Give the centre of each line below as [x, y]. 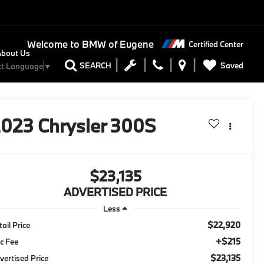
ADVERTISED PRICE [115, 192]
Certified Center [216, 44]
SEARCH [95, 66]
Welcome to [53, 44]
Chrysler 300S [97, 126]
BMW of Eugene [116, 44]
